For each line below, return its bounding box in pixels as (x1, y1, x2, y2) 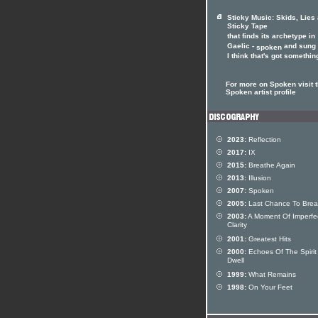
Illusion (246, 174, 271, 182)
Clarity (227, 221, 247, 231)
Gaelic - (227, 42, 256, 52)
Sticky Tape (227, 22, 268, 32)
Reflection (246, 136, 281, 143)
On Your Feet (246, 283, 292, 291)
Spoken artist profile (226, 88, 296, 96)
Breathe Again (246, 161, 295, 169)
